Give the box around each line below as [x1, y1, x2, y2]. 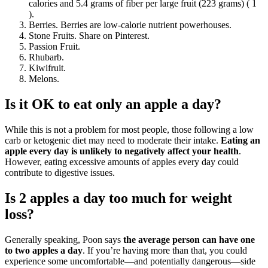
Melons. [29, 74, 59, 84]
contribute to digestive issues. [5, 167, 115, 178]
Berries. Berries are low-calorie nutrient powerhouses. [29, 20, 232, 31]
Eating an [221, 135, 260, 146]
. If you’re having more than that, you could [83, 245, 247, 255]
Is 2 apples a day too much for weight [5, 190, 232, 206]
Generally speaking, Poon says [5, 234, 123, 245]
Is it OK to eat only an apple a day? [5, 96, 221, 112]
